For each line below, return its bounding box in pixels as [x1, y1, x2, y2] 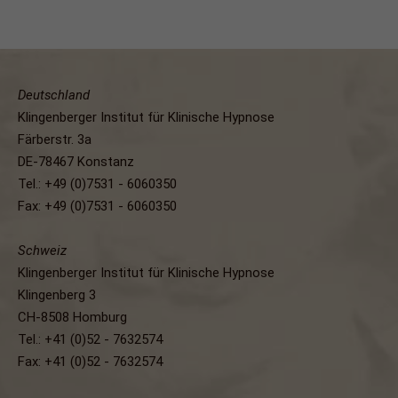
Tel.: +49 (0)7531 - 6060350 [18, 176, 178, 192]
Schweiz [18, 243, 68, 259]
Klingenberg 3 [18, 287, 97, 303]
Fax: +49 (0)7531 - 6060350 [18, 198, 178, 214]
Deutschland [18, 87, 91, 103]
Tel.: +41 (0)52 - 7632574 [18, 331, 163, 347]
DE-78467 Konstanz [18, 154, 135, 170]
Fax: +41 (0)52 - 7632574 [18, 354, 163, 370]
